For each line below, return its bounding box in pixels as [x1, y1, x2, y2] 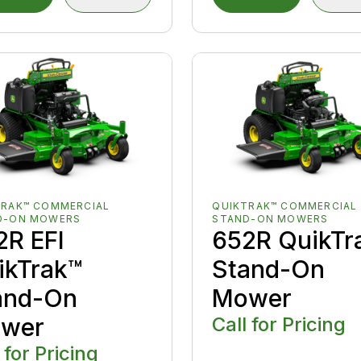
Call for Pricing [212, 313, 346, 337]
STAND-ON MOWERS [212, 213, 329, 226]
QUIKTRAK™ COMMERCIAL [212, 200, 358, 213]
